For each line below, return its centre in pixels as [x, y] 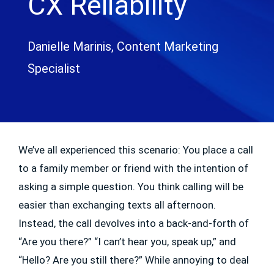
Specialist [54, 68]
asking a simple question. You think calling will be [131, 187]
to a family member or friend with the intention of [133, 168]
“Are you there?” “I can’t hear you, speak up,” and [127, 242]
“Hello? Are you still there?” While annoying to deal [134, 260]
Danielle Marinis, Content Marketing [123, 46]
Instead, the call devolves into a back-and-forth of [134, 223]
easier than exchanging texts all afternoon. [117, 205]
